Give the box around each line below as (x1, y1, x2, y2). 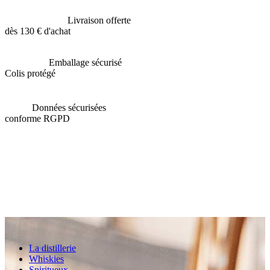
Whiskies (29, 254, 64, 265)
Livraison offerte (67, 15, 131, 26)
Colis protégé (5, 68, 55, 79)
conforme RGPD (5, 113, 70, 124)
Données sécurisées (32, 102, 106, 113)
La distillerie (29, 243, 76, 254)
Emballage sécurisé (49, 57, 122, 68)
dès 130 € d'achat (5, 26, 71, 37)
